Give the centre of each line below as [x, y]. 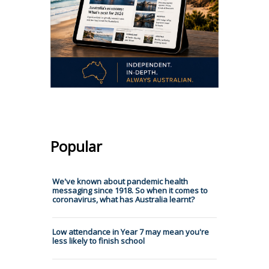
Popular [76, 146]
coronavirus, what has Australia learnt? [123, 199]
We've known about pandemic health [120, 181]
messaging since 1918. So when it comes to [130, 190]
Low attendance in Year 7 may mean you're [131, 231]
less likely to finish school [98, 240]
